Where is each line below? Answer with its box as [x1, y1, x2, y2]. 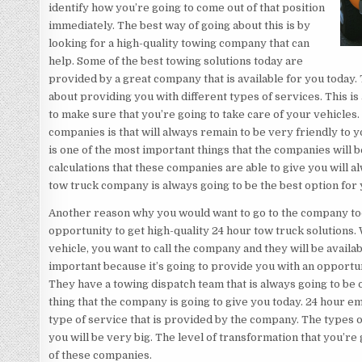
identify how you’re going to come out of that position [48, 2, 326, 15]
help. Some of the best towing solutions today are [48, 55, 304, 68]
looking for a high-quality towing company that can [48, 37, 310, 50]
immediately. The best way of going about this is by [48, 19, 311, 32]
